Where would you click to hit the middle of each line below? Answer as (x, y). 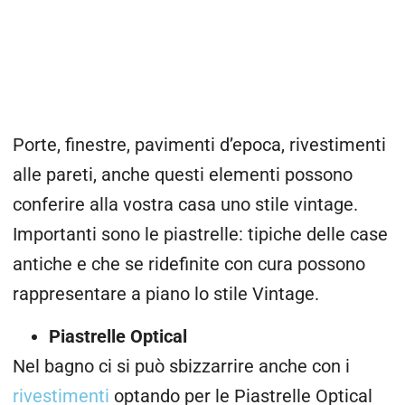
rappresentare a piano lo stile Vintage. (166, 294)
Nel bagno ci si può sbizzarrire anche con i (181, 367)
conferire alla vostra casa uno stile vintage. (185, 204)
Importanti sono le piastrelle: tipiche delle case (200, 234)
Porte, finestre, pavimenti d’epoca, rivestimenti (199, 145)
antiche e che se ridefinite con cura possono (189, 264)
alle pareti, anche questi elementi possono (183, 174)
